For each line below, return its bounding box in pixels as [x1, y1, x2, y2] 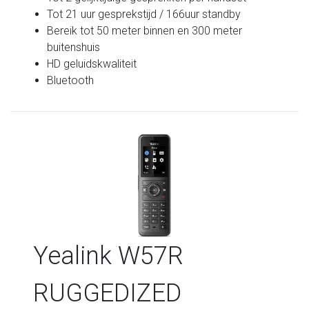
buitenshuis [47, 40, 101, 54]
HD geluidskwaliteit [47, 57, 137, 70]
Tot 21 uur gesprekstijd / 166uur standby [47, 7, 241, 21]
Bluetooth [47, 73, 94, 87]
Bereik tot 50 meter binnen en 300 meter [47, 23, 243, 37]
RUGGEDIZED [33, 278, 188, 308]
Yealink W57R [33, 241, 184, 270]
